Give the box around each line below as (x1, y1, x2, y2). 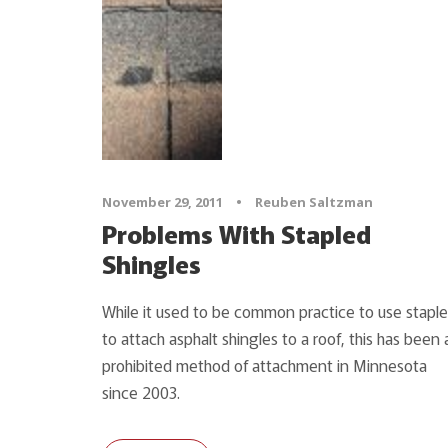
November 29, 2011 (102, 192, 223, 211)
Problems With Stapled (102, 214, 371, 251)
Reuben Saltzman (255, 192, 373, 211)
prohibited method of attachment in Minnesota (102, 352, 427, 377)
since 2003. (102, 379, 180, 404)
